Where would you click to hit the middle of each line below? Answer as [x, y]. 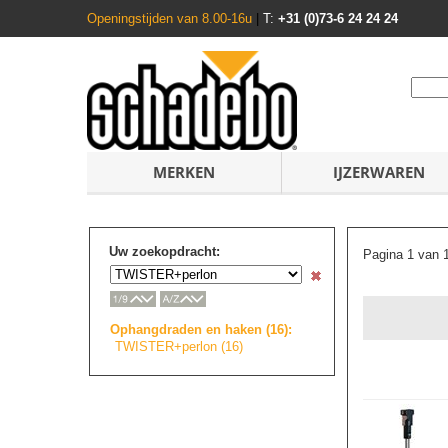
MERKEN [184, 172]
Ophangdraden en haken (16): [201, 329]
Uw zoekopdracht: [164, 251]
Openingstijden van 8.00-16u [171, 18]
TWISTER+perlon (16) [179, 346]
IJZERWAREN [379, 172]
